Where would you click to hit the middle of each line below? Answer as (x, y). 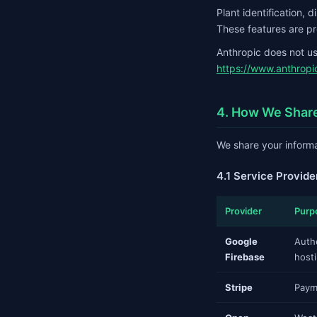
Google (241, 241)
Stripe (239, 287)
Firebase (245, 257)
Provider (243, 211)
